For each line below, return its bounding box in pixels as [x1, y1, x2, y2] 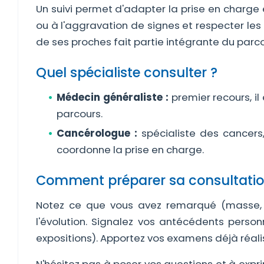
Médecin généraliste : [57, 90, 169, 104]
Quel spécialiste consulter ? [36, 63, 217, 82]
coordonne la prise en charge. [57, 143, 204, 157]
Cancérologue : [57, 126, 137, 140]
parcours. [57, 107, 103, 121]
